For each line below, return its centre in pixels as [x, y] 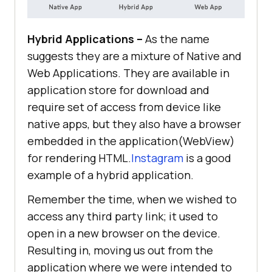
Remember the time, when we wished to [132, 199]
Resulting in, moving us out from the [120, 250]
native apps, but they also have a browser [134, 124]
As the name [176, 39]
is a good [207, 158]
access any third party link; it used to [123, 216]
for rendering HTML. [79, 158]
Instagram [157, 158]
